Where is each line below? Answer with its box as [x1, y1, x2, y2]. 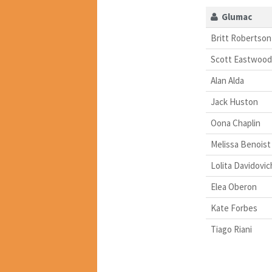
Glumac [217, 11, 252, 23]
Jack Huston [210, 96, 258, 108]
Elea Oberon [210, 181, 257, 193]
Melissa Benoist [210, 138, 271, 151]
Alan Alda [210, 75, 244, 87]
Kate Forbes [210, 202, 257, 214]
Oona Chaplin [210, 117, 260, 129]
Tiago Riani [210, 223, 252, 236]
